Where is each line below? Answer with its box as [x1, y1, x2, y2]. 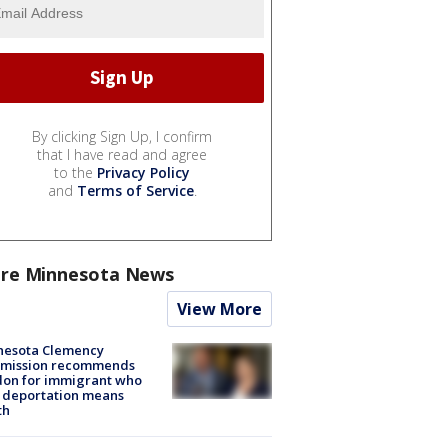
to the [54, 162, 97, 182]
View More [177, 297, 262, 320]
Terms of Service [76, 180, 194, 200]
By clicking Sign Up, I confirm [32, 126, 212, 146]
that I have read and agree [37, 144, 207, 164]
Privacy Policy [97, 162, 190, 182]
